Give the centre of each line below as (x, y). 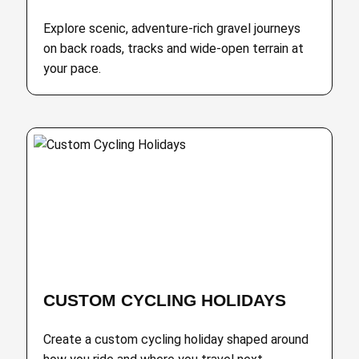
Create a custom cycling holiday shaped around (176, 339)
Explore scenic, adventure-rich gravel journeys (172, 28)
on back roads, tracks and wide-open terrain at (174, 48)
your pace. (73, 69)
